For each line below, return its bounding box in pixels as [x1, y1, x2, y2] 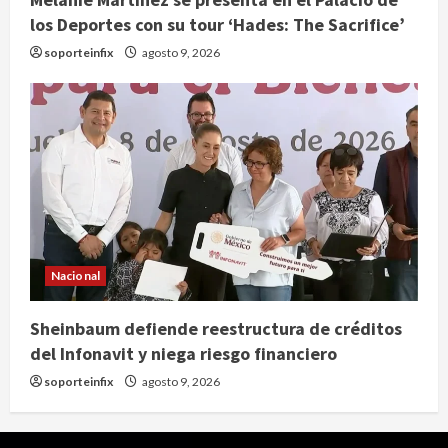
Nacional [51, 268, 100, 284]
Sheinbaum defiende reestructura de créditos [30, 317, 402, 341]
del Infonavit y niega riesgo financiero [30, 342, 337, 366]
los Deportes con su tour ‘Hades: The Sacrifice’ [30, 13, 405, 37]
